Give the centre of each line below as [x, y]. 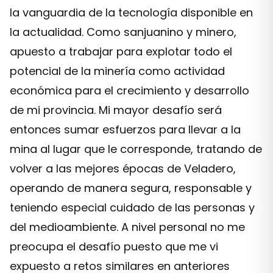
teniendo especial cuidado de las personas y [132, 207]
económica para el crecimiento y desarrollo [129, 90]
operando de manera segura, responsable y [131, 188]
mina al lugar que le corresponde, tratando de [136, 149]
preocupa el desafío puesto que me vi [114, 246]
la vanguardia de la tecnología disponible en [131, 12]
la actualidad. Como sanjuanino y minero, [123, 32]
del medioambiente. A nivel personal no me [127, 227]
